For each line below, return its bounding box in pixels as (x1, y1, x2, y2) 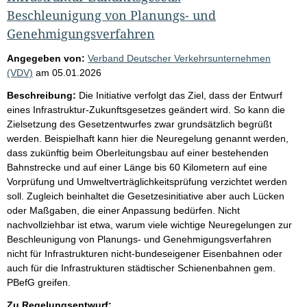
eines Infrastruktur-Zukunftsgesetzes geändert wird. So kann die (7, 103, 285, 115)
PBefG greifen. (7, 276, 71, 288)
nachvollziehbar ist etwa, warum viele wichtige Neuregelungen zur (7, 219, 292, 230)
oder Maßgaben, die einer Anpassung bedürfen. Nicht (7, 204, 240, 216)
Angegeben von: (7, 52, 85, 64)
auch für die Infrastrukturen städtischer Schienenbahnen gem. (7, 262, 275, 273)
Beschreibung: (7, 89, 76, 101)
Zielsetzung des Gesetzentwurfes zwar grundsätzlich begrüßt (7, 118, 272, 130)
